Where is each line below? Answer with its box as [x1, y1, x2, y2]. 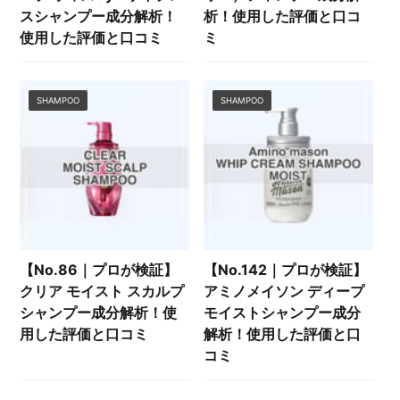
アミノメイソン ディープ [204, 281, 365, 300]
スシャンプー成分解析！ [20, 7, 178, 26]
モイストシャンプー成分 [204, 303, 362, 321]
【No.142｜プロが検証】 [204, 260, 368, 279]
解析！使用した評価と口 [204, 324, 362, 343]
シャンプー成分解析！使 [20, 303, 178, 321]
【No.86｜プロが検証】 [20, 260, 179, 279]
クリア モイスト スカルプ [20, 281, 185, 300]
